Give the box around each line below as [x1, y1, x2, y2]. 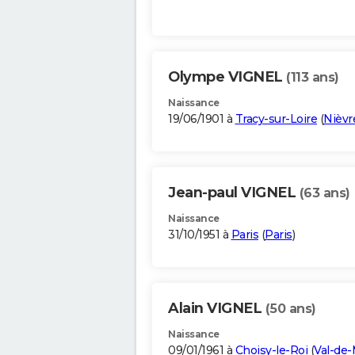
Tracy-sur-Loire [235, 112, 317, 127]
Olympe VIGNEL [168, 68, 286, 86]
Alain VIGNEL [168, 300, 265, 318]
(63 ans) [299, 185, 350, 201]
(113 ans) [286, 70, 339, 86]
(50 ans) [265, 301, 316, 317]
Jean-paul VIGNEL [168, 184, 300, 202]
